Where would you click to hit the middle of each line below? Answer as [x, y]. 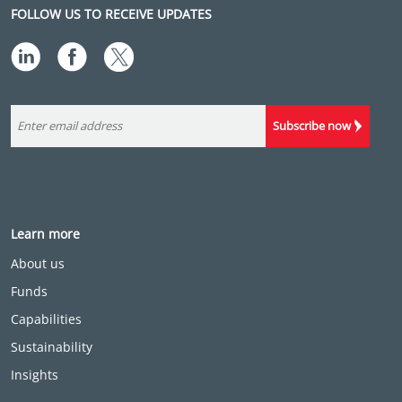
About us [38, 264]
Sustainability [52, 347]
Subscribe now [312, 126]
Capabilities [46, 319]
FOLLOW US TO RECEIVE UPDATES [111, 14]
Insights [35, 375]
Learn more [45, 234]
